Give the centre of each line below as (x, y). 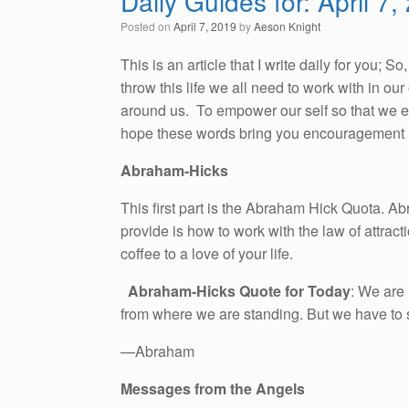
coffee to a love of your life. (207, 254)
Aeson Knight (287, 26)
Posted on (151, 26)
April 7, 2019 (205, 26)
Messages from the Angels (213, 389)
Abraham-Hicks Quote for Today (236, 291)
